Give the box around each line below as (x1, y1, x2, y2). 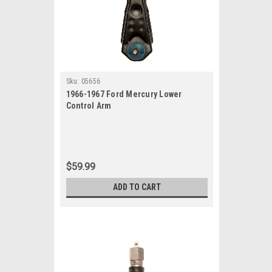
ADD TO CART (112, 182, 161, 192)
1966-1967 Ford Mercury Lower (66, 89, 182, 99)
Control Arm (66, 101, 112, 110)
